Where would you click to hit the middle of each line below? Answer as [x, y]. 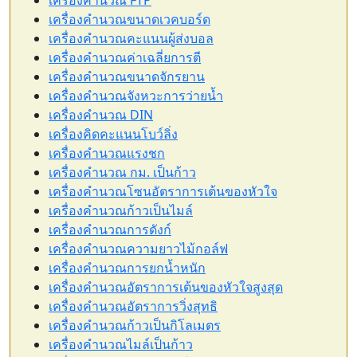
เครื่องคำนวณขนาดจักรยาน [127, 76]
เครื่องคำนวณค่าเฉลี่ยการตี [125, 57]
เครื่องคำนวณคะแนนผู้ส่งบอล [131, 38]
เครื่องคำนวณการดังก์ [110, 229]
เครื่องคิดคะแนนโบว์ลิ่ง [113, 134]
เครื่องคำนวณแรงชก [107, 153]
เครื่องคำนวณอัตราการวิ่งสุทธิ [133, 306]
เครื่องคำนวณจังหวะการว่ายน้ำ [136, 96]
